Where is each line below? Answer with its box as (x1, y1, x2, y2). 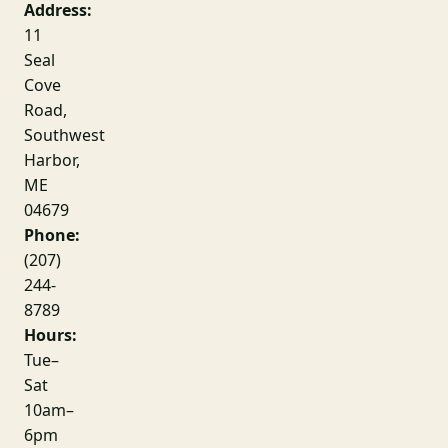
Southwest (24, 124, 105, 146)
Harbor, (24, 149, 80, 171)
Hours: (24, 324, 77, 346)
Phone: (24, 224, 80, 246)
